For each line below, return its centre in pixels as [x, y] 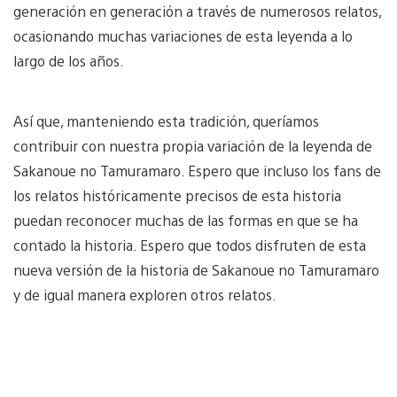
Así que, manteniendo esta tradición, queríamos [166, 121]
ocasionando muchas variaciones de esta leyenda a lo [183, 35]
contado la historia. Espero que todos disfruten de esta [190, 245]
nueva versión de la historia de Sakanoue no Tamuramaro [196, 269]
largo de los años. [70, 60]
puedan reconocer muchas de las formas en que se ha [186, 220]
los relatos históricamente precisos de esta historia [177, 195]
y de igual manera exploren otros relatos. [147, 294]
